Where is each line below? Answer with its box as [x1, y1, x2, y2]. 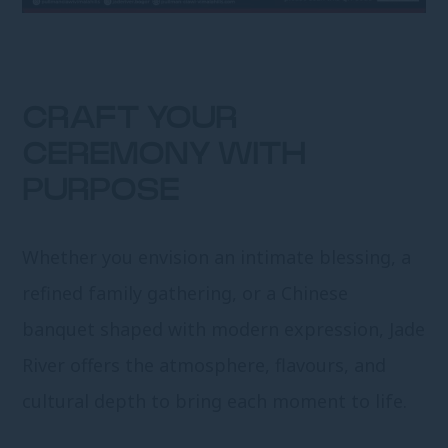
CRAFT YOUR [22, 104, 238, 135]
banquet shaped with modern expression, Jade [22, 317, 426, 342]
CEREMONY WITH [22, 140, 306, 171]
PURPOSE [22, 176, 180, 207]
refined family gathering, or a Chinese [22, 281, 349, 306]
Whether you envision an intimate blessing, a [22, 245, 412, 270]
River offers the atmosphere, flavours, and [22, 353, 387, 378]
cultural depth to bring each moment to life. [22, 389, 408, 414]
